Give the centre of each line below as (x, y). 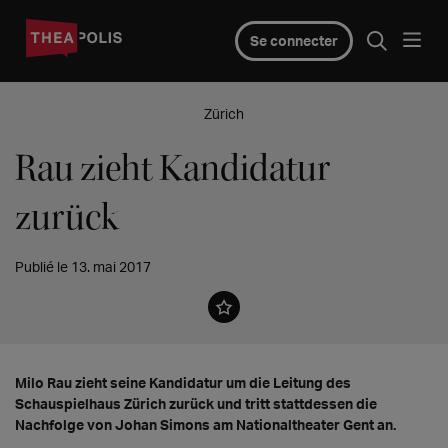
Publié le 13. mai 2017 (83, 266)
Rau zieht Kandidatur (172, 168)
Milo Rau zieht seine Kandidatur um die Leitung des (183, 382)
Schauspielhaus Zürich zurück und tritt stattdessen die (196, 403)
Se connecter (293, 40)
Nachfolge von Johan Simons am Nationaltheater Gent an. (205, 424)
